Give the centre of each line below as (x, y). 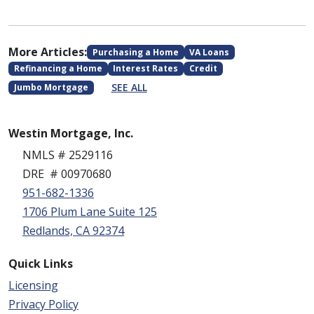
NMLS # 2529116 (68, 155)
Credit (203, 69)
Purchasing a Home (135, 52)
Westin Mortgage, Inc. (71, 134)
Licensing (33, 286)
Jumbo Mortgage (51, 87)
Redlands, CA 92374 (73, 231)
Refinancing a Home (58, 69)
